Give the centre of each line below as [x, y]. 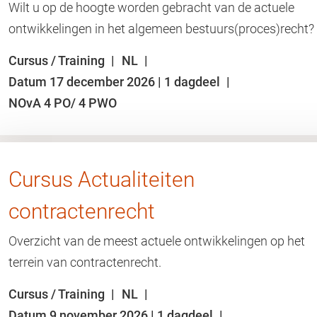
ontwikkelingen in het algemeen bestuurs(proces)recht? [161, 29]
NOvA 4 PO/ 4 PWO [63, 103]
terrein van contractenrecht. [85, 262]
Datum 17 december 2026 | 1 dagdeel [116, 82]
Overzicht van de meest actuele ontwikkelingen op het [157, 241]
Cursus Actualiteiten [102, 179]
